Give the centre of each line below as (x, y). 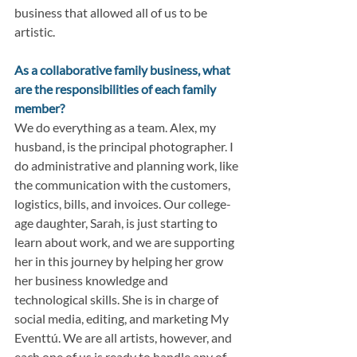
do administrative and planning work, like (127, 166)
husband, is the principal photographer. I (125, 147)
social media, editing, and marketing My (123, 319)
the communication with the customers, (124, 185)
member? (39, 108)
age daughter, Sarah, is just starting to (117, 223)
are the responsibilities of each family (116, 89)
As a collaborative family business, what (124, 70)
